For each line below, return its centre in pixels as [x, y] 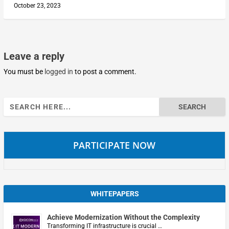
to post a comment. [105, 71]
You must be [24, 71]
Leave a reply [34, 56]
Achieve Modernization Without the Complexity [123, 217]
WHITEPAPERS [114, 193]
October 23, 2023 [37, 5]
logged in [59, 71]
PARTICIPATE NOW [114, 145]
